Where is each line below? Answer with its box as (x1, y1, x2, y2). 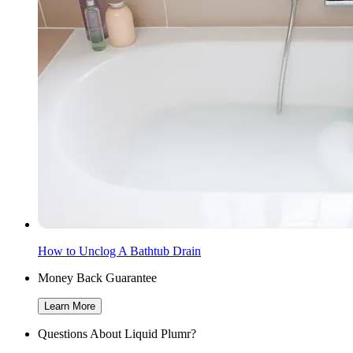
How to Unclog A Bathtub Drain (38, 244, 201, 258)
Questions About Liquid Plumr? (38, 327, 196, 341)
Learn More (44, 300, 95, 313)
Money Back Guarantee (38, 271, 157, 285)
